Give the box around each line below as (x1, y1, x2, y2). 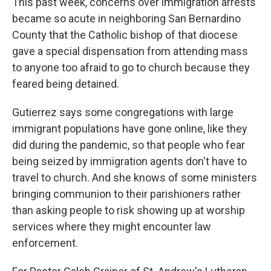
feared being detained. (12, 77, 119, 90)
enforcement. (12, 237, 78, 249)
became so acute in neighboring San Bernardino (12, 12, 241, 25)
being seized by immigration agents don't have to (12, 155, 247, 168)
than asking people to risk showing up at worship (12, 204, 245, 217)
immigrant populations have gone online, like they (12, 122, 247, 135)
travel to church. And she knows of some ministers (12, 171, 257, 184)
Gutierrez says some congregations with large (12, 106, 233, 119)
